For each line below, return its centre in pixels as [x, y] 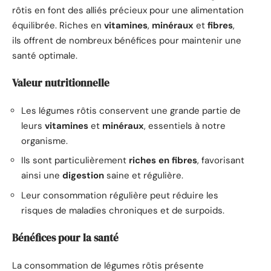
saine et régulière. [144, 176]
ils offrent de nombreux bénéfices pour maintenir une [127, 40]
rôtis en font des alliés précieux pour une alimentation [128, 10]
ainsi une [42, 176]
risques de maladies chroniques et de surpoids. [123, 210]
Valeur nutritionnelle [61, 83]
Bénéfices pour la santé [65, 238]
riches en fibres [163, 161]
